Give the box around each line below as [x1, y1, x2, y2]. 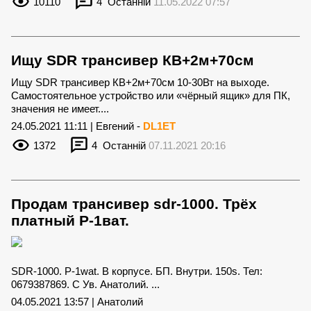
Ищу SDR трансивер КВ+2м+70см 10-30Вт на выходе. [11, 76, 269, 88]
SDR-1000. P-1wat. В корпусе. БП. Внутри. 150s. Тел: [11, 264, 262, 277]
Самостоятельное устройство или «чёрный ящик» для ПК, [11, 89, 290, 101]
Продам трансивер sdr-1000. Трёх [11, 195, 257, 212]
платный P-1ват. [11, 212, 129, 228]
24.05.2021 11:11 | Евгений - [11, 119, 143, 132]
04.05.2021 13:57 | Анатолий [11, 295, 143, 308]
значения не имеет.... [11, 102, 109, 115]
